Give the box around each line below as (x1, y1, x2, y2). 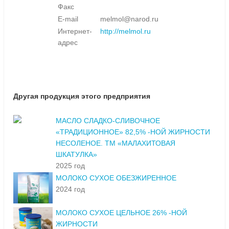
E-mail (58, 15, 78, 24)
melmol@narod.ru (100, 15, 158, 24)
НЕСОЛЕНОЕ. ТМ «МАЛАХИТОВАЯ (56, 139, 175, 148)
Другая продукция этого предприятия (13, 92, 150, 101)
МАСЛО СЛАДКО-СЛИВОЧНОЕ (56, 117, 160, 125)
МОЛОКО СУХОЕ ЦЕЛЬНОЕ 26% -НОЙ (56, 209, 187, 217)
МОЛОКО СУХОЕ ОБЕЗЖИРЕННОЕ (56, 174, 176, 182)
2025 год (56, 162, 85, 170)
